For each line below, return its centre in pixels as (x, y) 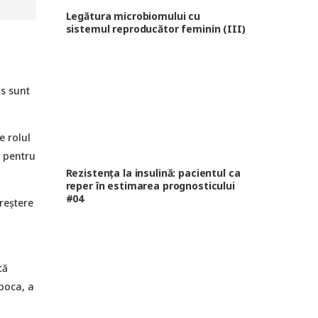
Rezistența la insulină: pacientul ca (153, 173)
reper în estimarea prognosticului (150, 186)
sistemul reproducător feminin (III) (155, 28)
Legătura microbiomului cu (133, 16)
